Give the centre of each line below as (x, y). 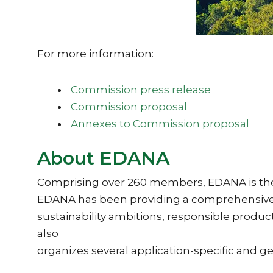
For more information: (95, 54)
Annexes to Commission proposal (160, 123)
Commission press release (141, 89)
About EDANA (103, 158)
